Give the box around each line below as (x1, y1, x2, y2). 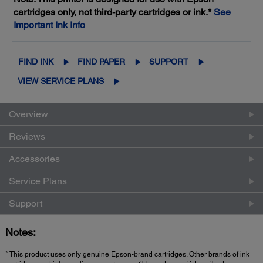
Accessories (9, 153, 60, 165)
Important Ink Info (14, 19, 85, 31)
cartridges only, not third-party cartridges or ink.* (14, 6, 214, 18)
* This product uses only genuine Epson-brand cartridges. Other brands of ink (5, 250, 249, 259)
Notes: (5, 226, 36, 239)
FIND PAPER (77, 57, 125, 67)
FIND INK (18, 57, 53, 67)
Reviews (9, 131, 45, 143)
